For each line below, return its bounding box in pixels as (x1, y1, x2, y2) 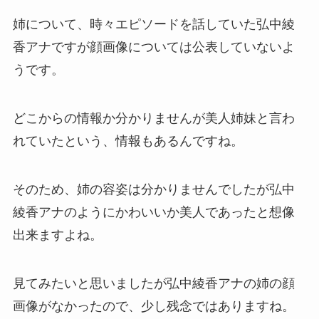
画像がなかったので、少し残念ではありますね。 (12, 298, 295, 313)
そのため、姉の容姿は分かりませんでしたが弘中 (12, 182, 295, 197)
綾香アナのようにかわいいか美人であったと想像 (12, 204, 295, 219)
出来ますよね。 (12, 227, 103, 242)
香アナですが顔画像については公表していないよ (12, 40, 295, 55)
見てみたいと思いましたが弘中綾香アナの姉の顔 (12, 276, 295, 291)
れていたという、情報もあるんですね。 (12, 133, 244, 148)
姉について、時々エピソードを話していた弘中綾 (12, 17, 295, 32)
